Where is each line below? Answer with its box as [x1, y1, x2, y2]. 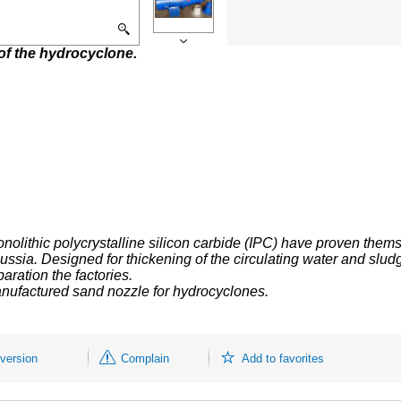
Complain [121, 351, 169, 365]
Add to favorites [242, 351, 324, 365]
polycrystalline [54, 235, 145, 251]
